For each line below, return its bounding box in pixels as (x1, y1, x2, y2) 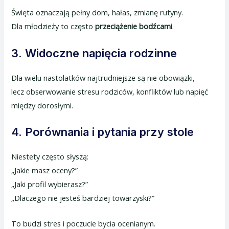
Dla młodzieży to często (11, 21, 96, 32)
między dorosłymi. (11, 100, 74, 110)
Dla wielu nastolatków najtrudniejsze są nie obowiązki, (11, 72, 195, 83)
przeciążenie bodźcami (95, 21, 173, 32)
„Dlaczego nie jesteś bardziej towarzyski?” (11, 192, 155, 203)
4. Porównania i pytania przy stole (11, 125, 194, 139)
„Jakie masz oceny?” (11, 165, 78, 175)
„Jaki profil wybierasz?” (11, 178, 88, 189)
